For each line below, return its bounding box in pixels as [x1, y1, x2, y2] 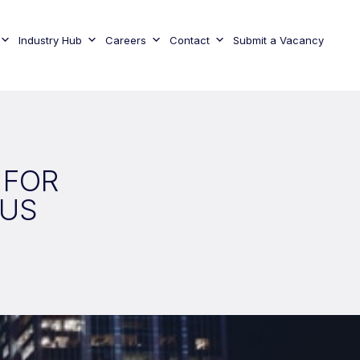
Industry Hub [18, 34, 82, 47]
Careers [104, 34, 146, 47]
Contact [169, 34, 210, 47]
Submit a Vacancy [232, 34, 324, 47]
